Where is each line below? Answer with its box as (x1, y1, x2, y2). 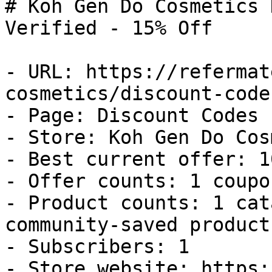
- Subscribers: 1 (5, 236, 189, 257)
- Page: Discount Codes (5, 104, 259, 126)
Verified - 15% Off (5, 17, 212, 39)
